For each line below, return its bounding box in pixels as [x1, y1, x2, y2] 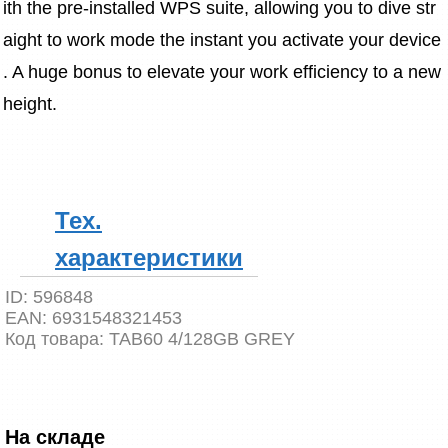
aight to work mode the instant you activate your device [3, 29, 441, 50]
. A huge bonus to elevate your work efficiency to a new [3, 61, 441, 82]
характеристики [55, 244, 243, 271]
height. [3, 93, 57, 114]
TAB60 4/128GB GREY [109, 329, 295, 349]
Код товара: [5, 329, 109, 349]
